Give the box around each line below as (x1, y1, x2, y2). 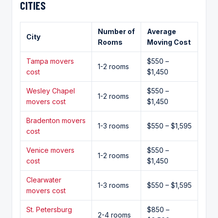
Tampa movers (26, 56, 74, 65)
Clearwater (26, 175, 61, 184)
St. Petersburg (26, 205, 72, 214)
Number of (98, 27, 135, 36)
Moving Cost (147, 37, 191, 46)
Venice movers (26, 145, 74, 154)
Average (147, 27, 176, 36)
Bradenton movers (26, 116, 86, 125)
